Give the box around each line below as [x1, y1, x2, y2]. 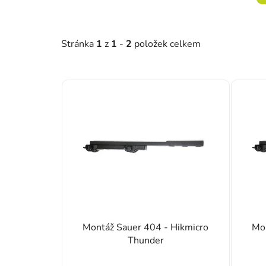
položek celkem [132, 37, 201, 50]
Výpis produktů [61, 71, 161, 90]
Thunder [127, 233, 164, 247]
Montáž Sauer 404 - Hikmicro [83, 220, 209, 234]
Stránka [61, 37, 96, 50]
